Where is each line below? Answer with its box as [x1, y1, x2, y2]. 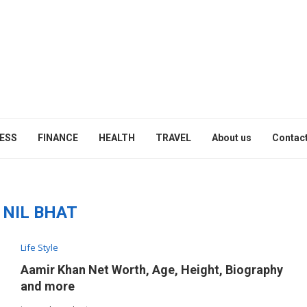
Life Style [20, 241, 58, 254]
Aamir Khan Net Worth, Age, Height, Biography [20, 262, 283, 277]
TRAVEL [156, 132, 191, 143]
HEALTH [99, 132, 135, 143]
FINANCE [38, 132, 78, 143]
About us [212, 132, 251, 143]
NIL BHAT [2, 203, 77, 222]
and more [20, 279, 75, 293]
